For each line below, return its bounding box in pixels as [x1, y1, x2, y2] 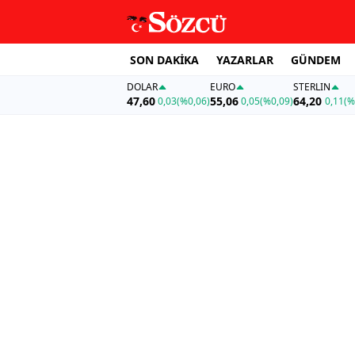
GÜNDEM [291, 52, 341, 67]
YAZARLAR [216, 52, 273, 67]
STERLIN [293, 80, 331, 94]
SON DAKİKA [130, 52, 199, 67]
